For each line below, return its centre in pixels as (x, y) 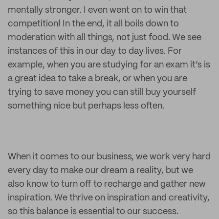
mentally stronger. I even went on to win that (97, 10)
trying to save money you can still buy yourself (102, 92)
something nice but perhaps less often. (86, 106)
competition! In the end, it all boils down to (93, 24)
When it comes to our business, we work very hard (109, 157)
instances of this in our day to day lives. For (95, 51)
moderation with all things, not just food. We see (105, 38)
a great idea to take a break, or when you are (98, 79)
